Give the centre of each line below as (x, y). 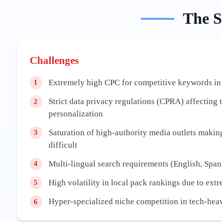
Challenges (54, 60)
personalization (76, 114)
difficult (63, 145)
